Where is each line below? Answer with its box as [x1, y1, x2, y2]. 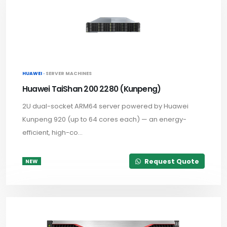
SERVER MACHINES [46, 69, 92, 77]
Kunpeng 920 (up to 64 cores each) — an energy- [22, 114, 186, 124]
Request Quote [142, 157, 199, 166]
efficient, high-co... [22, 127, 83, 137]
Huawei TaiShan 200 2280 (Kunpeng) [22, 83, 161, 94]
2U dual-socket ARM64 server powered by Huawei [22, 101, 188, 111]
